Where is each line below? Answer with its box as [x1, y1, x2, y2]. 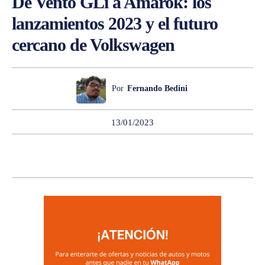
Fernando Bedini [127, 83, 188, 93]
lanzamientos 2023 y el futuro [12, 13, 218, 33]
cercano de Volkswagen [12, 34, 174, 54]
